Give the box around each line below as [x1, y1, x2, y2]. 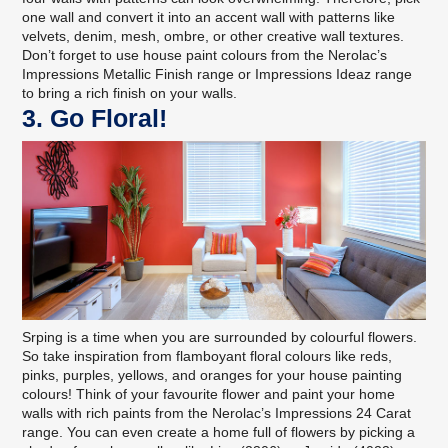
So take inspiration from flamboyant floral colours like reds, [22, 348, 393, 365]
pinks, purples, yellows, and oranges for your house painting [22, 367, 403, 384]
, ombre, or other [156, 27, 268, 44]
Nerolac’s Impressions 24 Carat [212, 405, 412, 422]
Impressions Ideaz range [255, 65, 413, 82]
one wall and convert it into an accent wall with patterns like [22, 8, 396, 25]
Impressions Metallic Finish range [22, 65, 235, 82]
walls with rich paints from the [22, 405, 213, 422]
